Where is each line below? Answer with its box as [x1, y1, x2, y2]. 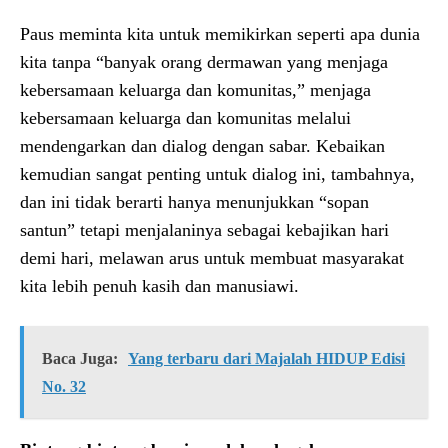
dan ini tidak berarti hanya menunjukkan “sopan [20, 191, 369, 212]
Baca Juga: [42, 349, 118, 367]
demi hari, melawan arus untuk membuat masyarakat [20, 247, 404, 268]
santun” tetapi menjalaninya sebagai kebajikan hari [20, 219, 389, 240]
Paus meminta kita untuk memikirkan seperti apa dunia [20, 23, 420, 44]
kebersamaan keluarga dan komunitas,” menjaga [20, 79, 371, 100]
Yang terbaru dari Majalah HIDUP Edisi [128, 349, 405, 367]
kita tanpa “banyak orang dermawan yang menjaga [20, 51, 388, 72]
